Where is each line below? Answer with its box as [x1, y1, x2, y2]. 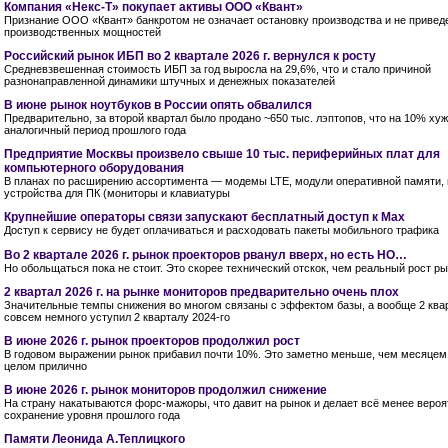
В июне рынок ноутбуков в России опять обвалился [4, 97, 312, 112]
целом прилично [4, 359, 87, 372]
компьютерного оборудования [4, 161, 184, 176]
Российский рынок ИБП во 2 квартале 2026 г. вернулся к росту [4, 48, 376, 63]
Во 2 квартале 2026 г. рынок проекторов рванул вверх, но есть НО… [4, 247, 407, 262]
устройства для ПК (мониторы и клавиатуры [4, 187, 230, 200]
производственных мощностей [4, 25, 161, 38]
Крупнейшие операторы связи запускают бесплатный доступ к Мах [4, 210, 405, 225]
